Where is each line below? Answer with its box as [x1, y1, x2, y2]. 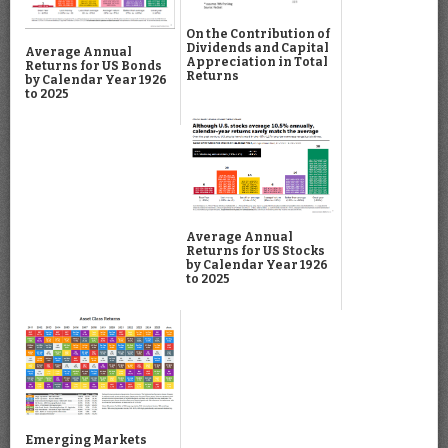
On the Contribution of [186, 27, 330, 42]
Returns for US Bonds [25, 59, 162, 74]
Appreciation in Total [186, 55, 328, 70]
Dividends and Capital [186, 41, 329, 56]
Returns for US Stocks [186, 244, 325, 259]
